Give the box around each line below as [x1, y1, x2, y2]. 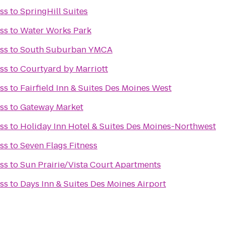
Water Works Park [20, 25, 91, 36]
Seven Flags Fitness [20, 140, 97, 151]
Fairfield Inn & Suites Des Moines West [20, 82, 172, 94]
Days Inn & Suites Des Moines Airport [20, 178, 166, 190]
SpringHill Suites [20, 6, 88, 17]
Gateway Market [20, 101, 83, 113]
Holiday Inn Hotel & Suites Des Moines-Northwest [20, 121, 216, 132]
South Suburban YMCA [20, 44, 112, 55]
